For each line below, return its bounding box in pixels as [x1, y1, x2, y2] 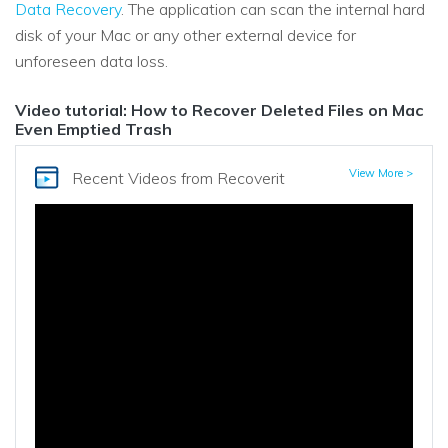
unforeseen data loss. [15, 51, 168, 72]
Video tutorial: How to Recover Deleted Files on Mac [15, 99, 423, 120]
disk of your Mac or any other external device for [15, 25, 356, 46]
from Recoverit [180, 168, 285, 189]
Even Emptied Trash [15, 118, 172, 139]
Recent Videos [71, 168, 181, 189]
